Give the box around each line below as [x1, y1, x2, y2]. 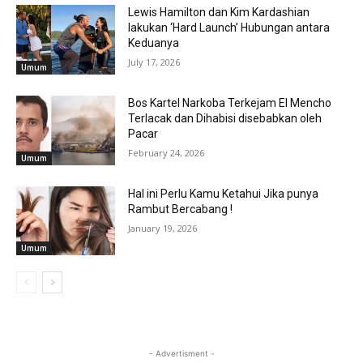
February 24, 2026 [128, 146, 205, 159]
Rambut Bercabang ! [128, 202, 233, 216]
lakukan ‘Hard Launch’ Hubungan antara [128, 21, 331, 35]
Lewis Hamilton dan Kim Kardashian [128, 6, 310, 19]
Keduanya [128, 36, 180, 50]
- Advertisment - [148, 348, 215, 359]
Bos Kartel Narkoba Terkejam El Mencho [128, 96, 332, 109]
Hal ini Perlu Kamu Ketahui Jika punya [128, 186, 319, 200]
